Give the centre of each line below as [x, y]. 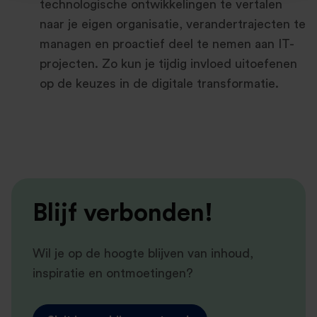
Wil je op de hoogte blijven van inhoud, [143, 253]
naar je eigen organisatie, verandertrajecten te [173, 24]
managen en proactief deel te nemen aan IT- [167, 44]
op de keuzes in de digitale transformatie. [159, 83]
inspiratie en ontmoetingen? [113, 273]
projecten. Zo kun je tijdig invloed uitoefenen [168, 64]
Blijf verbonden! [123, 214]
